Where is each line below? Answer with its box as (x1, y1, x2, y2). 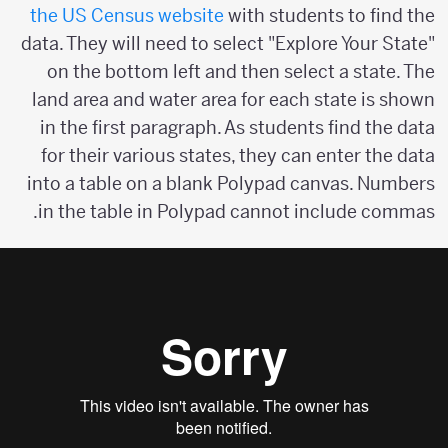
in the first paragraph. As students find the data (51, 115, 446, 139)
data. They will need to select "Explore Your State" (32, 31, 446, 55)
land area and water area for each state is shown (43, 87, 446, 111)
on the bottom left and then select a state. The (58, 59, 446, 83)
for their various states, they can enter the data (52, 143, 446, 167)
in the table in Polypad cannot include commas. (49, 199, 446, 223)
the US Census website (41, 3, 235, 27)
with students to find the (235, 3, 446, 27)
